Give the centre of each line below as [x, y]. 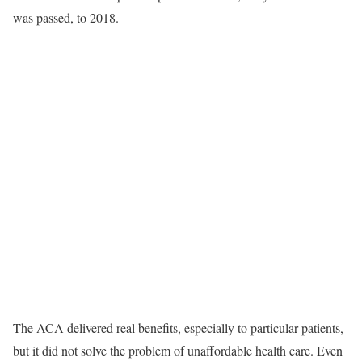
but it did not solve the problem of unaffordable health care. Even [178, 350]
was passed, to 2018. [66, 17]
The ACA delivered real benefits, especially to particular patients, [178, 327]
